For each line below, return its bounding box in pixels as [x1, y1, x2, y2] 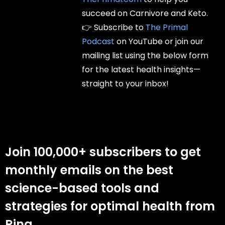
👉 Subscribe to [82, 21, 146, 33]
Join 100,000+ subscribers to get [5, 143, 201, 160]
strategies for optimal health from [5, 197, 215, 214]
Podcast [82, 35, 115, 47]
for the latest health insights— [82, 63, 201, 75]
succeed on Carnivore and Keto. [82, 7, 208, 19]
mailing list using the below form [82, 49, 209, 61]
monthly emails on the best [5, 161, 173, 178]
